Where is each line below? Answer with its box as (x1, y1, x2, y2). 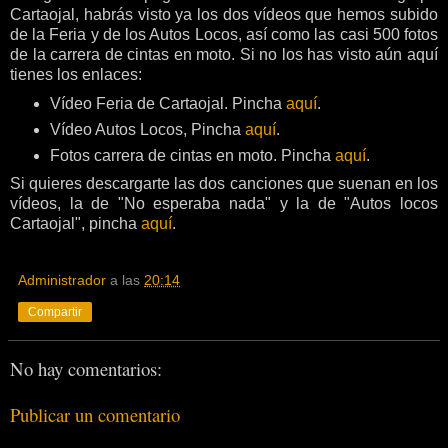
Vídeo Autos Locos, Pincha (49, 120, 245, 138)
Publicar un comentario (10, 402, 180, 428)
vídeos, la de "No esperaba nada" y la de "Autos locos (10, 195, 438, 213)
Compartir (28, 305, 82, 320)
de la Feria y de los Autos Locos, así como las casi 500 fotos (10, 25, 438, 43)
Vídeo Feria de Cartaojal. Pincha (49, 94, 286, 112)
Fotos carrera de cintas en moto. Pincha (49, 146, 335, 164)
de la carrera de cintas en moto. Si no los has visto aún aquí (10, 45, 438, 63)
